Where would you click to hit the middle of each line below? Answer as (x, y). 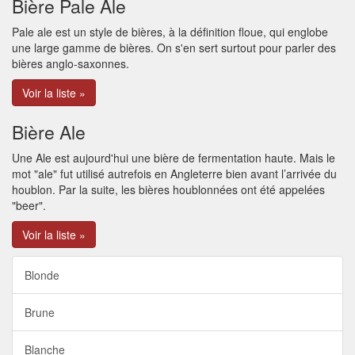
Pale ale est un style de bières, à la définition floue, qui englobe (170, 32)
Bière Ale (49, 132)
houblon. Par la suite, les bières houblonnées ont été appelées (168, 189)
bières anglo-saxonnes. (71, 63)
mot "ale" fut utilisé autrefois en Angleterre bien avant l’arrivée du (174, 174)
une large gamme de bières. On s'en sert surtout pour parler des (174, 48)
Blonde (42, 275)
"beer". (29, 205)
